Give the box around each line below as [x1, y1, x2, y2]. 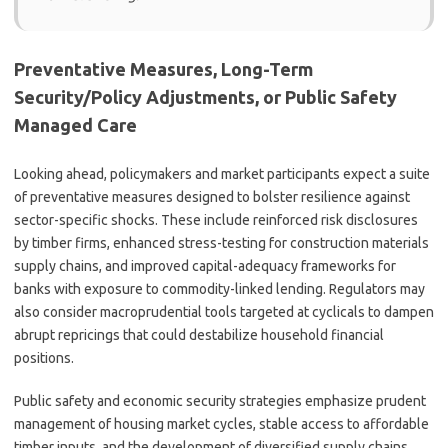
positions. [14, 350, 74, 366]
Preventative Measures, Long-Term [14, 59, 313, 79]
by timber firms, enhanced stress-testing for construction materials [14, 235, 429, 251]
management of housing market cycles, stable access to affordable [14, 416, 429, 432]
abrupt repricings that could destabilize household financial [14, 327, 384, 343]
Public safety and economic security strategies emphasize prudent [14, 393, 426, 409]
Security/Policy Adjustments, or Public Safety [14, 87, 397, 107]
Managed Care [14, 115, 137, 135]
